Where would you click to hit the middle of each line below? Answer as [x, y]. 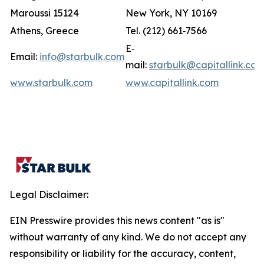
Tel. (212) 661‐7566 [166, 31]
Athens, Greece [44, 31]
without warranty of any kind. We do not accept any [128, 237]
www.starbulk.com [51, 82]
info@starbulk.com [82, 57]
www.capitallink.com [172, 82]
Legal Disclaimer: [49, 194]
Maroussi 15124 [44, 13]
